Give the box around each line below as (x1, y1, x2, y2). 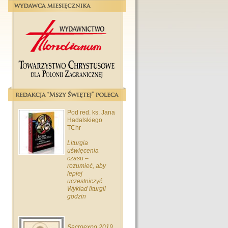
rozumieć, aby (67, 162, 106, 169)
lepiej (67, 170, 82, 177)
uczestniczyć (67, 178, 102, 185)
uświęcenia (67, 147, 99, 154)
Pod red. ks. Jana (67, 109, 115, 116)
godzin (67, 193, 86, 200)
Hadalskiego (67, 117, 102, 124)
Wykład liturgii (67, 185, 106, 192)
